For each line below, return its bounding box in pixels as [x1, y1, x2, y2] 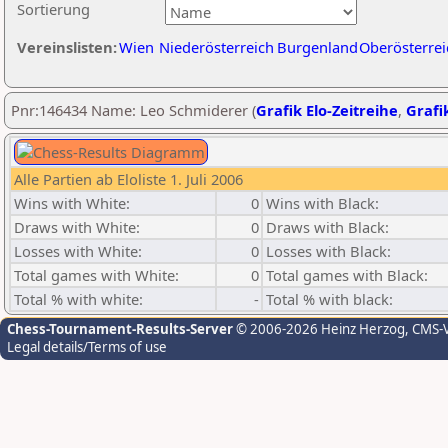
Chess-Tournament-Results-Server [7, 320, 233, 338]
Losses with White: [14, 241, 142, 261]
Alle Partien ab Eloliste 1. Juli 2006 [14, 169, 243, 189]
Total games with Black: [266, 265, 428, 285]
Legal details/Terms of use [7, 338, 167, 356]
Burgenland [277, 37, 358, 57]
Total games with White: [14, 265, 179, 285]
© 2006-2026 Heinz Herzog [233, 320, 405, 338]
